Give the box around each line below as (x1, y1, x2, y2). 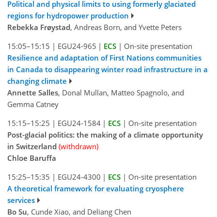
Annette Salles (7, 88, 58, 98)
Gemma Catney (7, 99, 59, 109)
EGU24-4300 (57, 172, 101, 182)
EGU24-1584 (57, 118, 101, 128)
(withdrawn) (59, 141, 98, 152)
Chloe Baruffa (7, 153, 56, 163)
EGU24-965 (57, 41, 96, 51)
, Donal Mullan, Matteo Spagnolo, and (58, 88, 184, 98)
